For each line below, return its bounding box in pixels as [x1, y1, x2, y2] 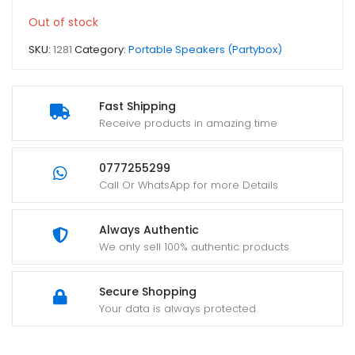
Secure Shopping [99, 284, 197, 300]
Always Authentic [99, 222, 199, 238]
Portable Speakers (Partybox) [128, 42, 282, 57]
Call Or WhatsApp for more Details [99, 177, 278, 193]
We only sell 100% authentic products [99, 239, 289, 254]
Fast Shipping [99, 98, 176, 114]
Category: [74, 42, 128, 57]
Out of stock [29, 14, 98, 30]
